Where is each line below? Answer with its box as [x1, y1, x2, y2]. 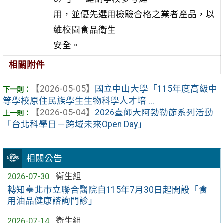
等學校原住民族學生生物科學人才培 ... [2, 96, 154, 106]
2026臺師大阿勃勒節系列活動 [94, 108, 213, 118]
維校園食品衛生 [53, 24, 116, 35]
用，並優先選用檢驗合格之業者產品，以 [53, 9, 215, 19]
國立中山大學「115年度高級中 [94, 84, 217, 94]
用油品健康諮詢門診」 [7, 196, 98, 206]
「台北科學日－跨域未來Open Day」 [2, 119, 147, 130]
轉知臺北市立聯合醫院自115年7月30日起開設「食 [7, 185, 208, 195]
